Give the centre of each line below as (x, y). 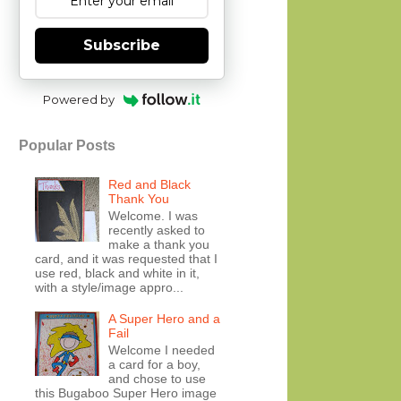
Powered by (79, 99)
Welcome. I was (154, 215)
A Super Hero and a (165, 319)
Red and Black (150, 184)
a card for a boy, (155, 364)
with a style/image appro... (109, 287)
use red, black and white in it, (117, 273)
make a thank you (159, 244)
